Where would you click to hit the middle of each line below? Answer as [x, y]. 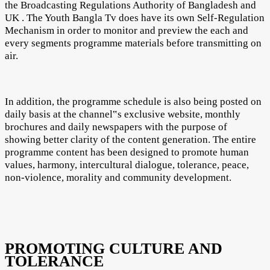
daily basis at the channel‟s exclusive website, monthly [123, 114]
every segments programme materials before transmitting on [133, 43]
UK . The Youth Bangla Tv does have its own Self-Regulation [135, 17]
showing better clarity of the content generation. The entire [130, 139]
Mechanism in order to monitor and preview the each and [127, 30]
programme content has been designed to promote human [127, 152]
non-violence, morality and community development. [118, 177]
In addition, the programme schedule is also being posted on [133, 101]
